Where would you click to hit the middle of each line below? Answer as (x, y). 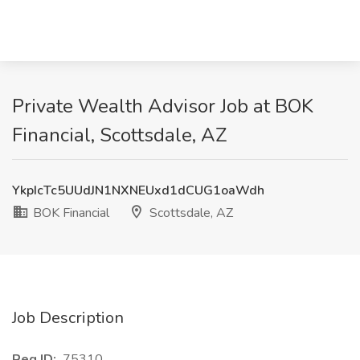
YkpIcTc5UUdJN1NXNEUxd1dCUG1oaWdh (138, 190)
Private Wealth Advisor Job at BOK (163, 106)
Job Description (68, 318)
